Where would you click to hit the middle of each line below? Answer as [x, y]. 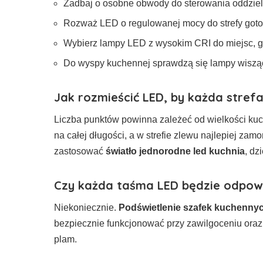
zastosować [80, 151]
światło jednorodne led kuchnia [175, 151]
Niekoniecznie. [86, 207]
